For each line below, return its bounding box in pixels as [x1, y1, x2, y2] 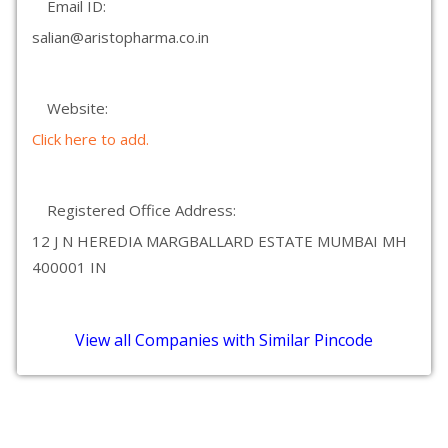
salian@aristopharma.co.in [32, 27, 209, 47]
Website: [47, 98, 108, 118]
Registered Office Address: [47, 200, 236, 220]
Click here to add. [32, 129, 149, 149]
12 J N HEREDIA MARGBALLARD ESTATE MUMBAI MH [32, 231, 407, 251]
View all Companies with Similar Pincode [75, 329, 373, 351]
